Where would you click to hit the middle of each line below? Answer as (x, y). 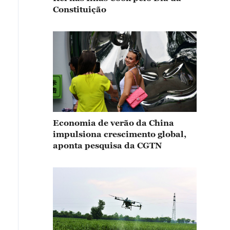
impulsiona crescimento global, (120, 134)
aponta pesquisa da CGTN (107, 145)
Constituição (80, 9)
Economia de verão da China (113, 122)
